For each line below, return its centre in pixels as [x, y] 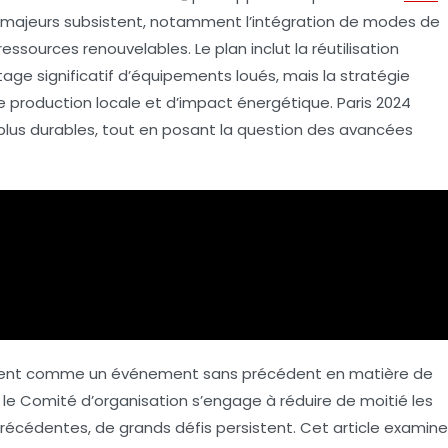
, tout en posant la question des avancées [254, 129]
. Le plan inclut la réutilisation [293, 48]
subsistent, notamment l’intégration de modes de [250, 21]
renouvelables [135, 48]
